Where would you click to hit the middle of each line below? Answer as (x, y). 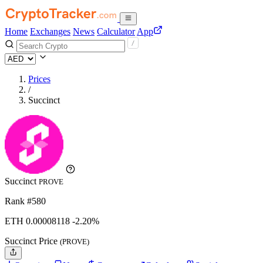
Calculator (116, 31)
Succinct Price (32, 241)
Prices (39, 79)
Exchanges (50, 31)
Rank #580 (25, 201)
